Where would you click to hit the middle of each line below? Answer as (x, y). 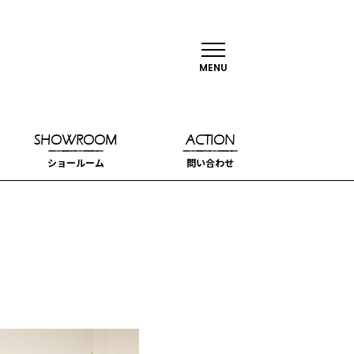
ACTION (210, 139)
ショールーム (75, 162)
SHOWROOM (76, 139)
